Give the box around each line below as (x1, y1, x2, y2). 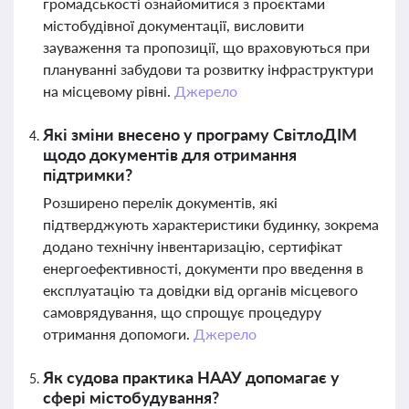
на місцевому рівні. (43, 82, 174, 100)
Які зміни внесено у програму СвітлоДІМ (43, 124, 357, 144)
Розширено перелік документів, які (43, 194, 278, 211)
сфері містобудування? (43, 387, 219, 407)
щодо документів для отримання (43, 144, 297, 164)
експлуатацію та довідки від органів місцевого (43, 281, 358, 299)
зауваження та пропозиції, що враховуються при (43, 38, 370, 56)
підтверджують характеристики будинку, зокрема (43, 215, 379, 233)
